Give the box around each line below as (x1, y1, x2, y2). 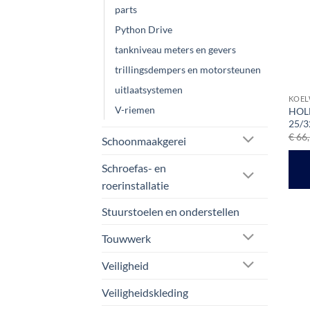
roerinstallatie (102, 178, 169, 192)
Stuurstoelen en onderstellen (102, 204, 239, 218)
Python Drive (115, 23, 172, 35)
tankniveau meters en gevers (115, 43, 236, 55)
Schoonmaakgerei (102, 134, 186, 147)
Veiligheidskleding (102, 286, 188, 300)
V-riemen (115, 103, 155, 116)
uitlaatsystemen (115, 83, 183, 95)
